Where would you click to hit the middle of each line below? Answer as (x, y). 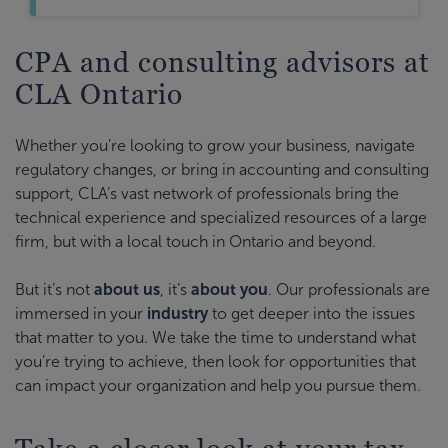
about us (127, 289)
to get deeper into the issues (311, 313)
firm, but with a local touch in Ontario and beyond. (195, 241)
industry (177, 313)
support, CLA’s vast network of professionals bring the (207, 193)
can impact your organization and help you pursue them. (218, 385)
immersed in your (81, 313)
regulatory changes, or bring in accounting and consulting (222, 169)
